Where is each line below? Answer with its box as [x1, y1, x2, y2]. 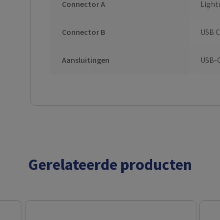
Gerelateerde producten [28, 154, 192, 174]
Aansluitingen [61, 55, 110, 65]
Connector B [61, 27, 105, 37]
